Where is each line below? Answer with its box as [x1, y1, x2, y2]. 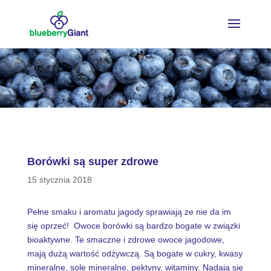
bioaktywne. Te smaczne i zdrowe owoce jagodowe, [27, 235, 224, 244]
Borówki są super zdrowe [27, 155, 158, 168]
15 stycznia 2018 [27, 175, 92, 184]
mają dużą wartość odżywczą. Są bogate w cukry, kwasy [27, 249, 243, 258]
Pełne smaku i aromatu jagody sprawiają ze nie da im [27, 207, 231, 217]
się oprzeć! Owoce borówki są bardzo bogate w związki [27, 221, 240, 230]
